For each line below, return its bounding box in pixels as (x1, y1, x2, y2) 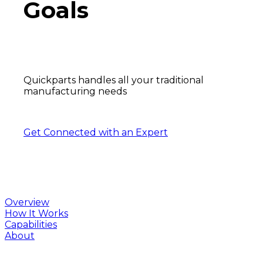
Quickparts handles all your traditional (23, 75, 204, 86)
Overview (5, 197, 49, 208)
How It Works (5, 208, 68, 220)
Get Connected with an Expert (23, 127, 168, 139)
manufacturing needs (23, 86, 127, 97)
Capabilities (5, 219, 57, 231)
